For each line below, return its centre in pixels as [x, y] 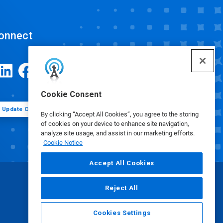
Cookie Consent [71, 94]
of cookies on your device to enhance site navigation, [115, 124]
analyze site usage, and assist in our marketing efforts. [118, 133]
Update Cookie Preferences [42, 109]
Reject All [122, 188]
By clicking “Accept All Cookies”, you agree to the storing [120, 114]
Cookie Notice [63, 143]
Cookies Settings [122, 213]
